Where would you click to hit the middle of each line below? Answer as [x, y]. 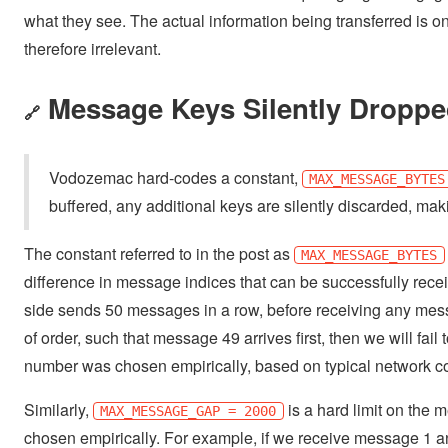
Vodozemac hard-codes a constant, [175, 177]
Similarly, [58, 409]
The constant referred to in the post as [159, 253]
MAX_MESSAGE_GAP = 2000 [188, 410]
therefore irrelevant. [92, 48]
